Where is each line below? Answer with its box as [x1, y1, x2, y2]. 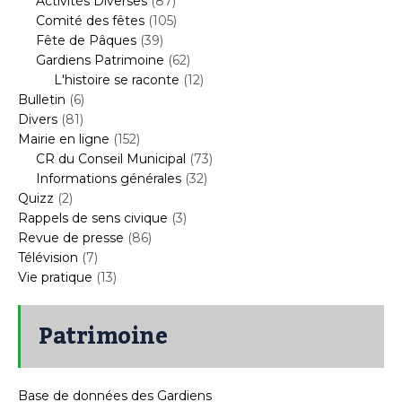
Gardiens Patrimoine [36, 51, 164, 68]
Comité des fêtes [36, 12, 144, 29]
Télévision [18, 249, 78, 266]
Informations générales [36, 170, 181, 187]
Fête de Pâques [36, 31, 136, 48]
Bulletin [18, 91, 66, 108]
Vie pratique [18, 268, 92, 285]
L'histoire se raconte [54, 71, 179, 88]
